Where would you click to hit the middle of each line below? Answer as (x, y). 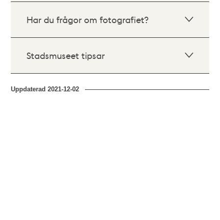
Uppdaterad (29, 89)
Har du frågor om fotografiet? (88, 19)
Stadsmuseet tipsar (66, 55)
